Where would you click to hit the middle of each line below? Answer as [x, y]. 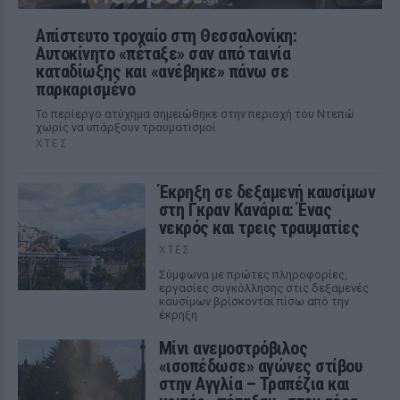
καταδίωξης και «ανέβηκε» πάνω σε [162, 71]
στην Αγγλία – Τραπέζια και [254, 384]
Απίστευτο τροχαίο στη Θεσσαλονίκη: [166, 36]
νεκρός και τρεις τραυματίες [259, 228]
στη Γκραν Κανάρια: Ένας [245, 210]
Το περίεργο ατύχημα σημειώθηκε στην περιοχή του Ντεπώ [195, 114]
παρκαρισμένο [85, 89]
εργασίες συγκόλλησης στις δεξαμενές [263, 288]
